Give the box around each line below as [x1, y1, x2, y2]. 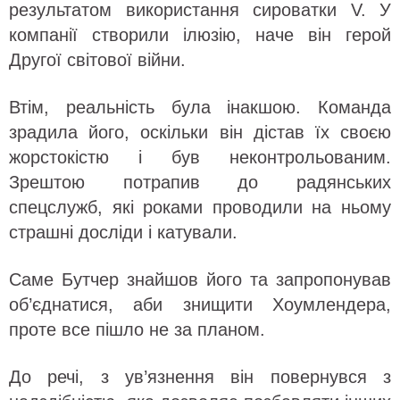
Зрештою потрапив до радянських [9, 171, 391, 192]
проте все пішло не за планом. [9, 319, 265, 339]
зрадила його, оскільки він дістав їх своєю [9, 121, 391, 142]
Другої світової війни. [9, 49, 186, 70]
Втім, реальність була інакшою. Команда [9, 96, 391, 117]
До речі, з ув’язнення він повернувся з [9, 366, 391, 387]
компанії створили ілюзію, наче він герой [9, 24, 391, 45]
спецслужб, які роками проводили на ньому [9, 196, 391, 217]
